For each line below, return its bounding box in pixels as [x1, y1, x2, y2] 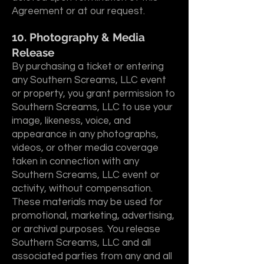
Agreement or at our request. [12, 6, 145, 16]
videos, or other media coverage [12, 143, 159, 153]
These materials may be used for [12, 197, 163, 207]
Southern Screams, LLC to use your [12, 102, 173, 113]
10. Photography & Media [12, 31, 145, 44]
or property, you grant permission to [12, 88, 175, 99]
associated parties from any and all [12, 251, 172, 262]
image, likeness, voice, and [12, 115, 131, 126]
